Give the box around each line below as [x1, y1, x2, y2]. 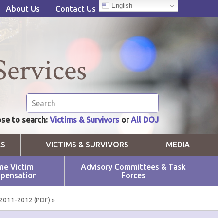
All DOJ [131, 115, 159, 124]
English [109, 1, 132, 9]
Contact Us [55, 4, 96, 14]
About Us [5, 4, 40, 14]
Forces [121, 171, 145, 180]
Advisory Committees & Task [81, 163, 186, 171]
